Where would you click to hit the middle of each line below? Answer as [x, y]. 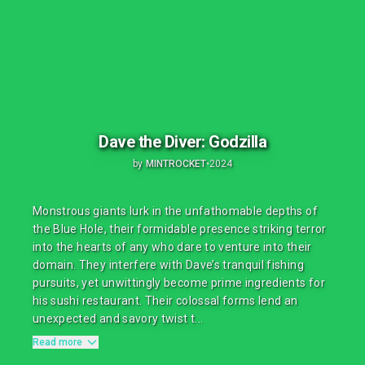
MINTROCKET [176, 163]
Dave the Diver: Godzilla [182, 141]
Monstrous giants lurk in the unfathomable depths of [175, 211]
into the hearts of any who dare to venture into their [172, 247]
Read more [57, 342]
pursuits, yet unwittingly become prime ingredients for [179, 283]
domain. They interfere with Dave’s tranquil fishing [168, 265]
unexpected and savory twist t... [118, 319]
